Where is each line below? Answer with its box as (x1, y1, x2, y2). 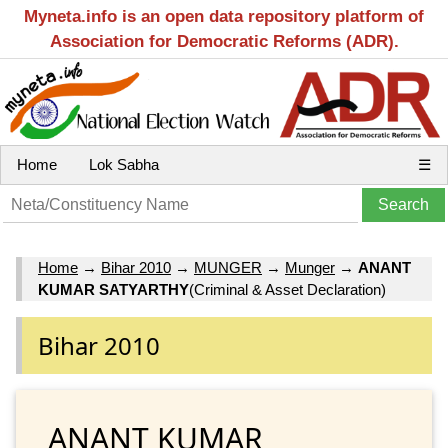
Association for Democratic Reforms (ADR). (49, 32, 399, 51)
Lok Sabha (89, 156, 159, 173)
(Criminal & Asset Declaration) (189, 281, 386, 299)
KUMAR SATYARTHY (38, 281, 189, 299)
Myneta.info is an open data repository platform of (24, 7, 424, 26)
